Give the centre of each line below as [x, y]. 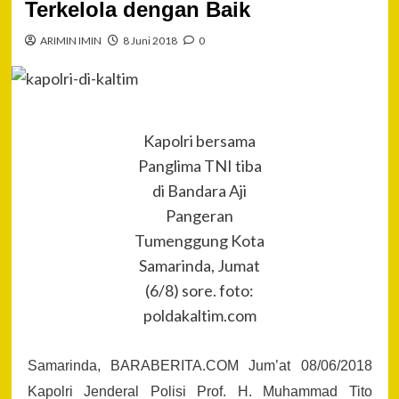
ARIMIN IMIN [70, 40]
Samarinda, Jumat [199, 265]
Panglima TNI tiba [199, 165]
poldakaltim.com [199, 315]
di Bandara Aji [199, 190]
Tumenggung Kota [199, 240]
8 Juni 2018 [150, 40]
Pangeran [199, 215]
